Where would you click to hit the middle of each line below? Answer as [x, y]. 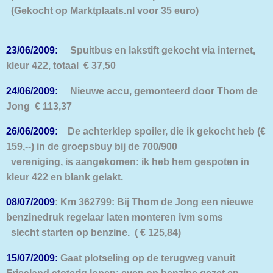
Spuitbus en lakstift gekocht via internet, [158, 50]
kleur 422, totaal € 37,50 [61, 66]
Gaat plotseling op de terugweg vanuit [147, 257]
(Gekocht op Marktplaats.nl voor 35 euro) [102, 11]
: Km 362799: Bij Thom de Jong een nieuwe [154, 202]
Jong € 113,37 [39, 106]
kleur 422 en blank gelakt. [65, 177]
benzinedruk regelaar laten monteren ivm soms [115, 217]
